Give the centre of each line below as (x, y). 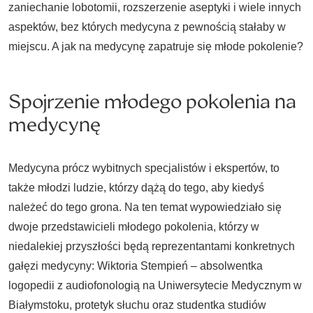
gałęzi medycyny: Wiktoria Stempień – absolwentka (136, 266)
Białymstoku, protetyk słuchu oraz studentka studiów (137, 305)
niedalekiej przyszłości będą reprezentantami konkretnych (152, 246)
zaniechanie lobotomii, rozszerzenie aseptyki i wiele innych (155, 7)
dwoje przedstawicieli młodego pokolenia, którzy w (134, 227)
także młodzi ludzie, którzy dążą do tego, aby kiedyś (136, 188)
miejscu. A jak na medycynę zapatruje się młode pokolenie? (156, 46)
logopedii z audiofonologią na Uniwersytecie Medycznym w (155, 285)
